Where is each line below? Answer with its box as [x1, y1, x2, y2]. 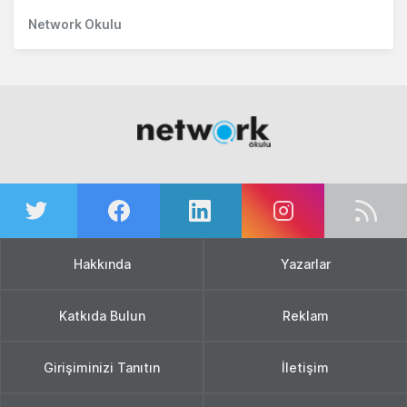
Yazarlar [280, 255, 331, 272]
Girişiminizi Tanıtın [44, 359, 160, 375]
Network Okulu [28, 15, 122, 32]
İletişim [282, 359, 329, 375]
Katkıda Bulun [58, 307, 145, 323]
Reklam [282, 307, 329, 323]
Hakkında [73, 255, 131, 272]
